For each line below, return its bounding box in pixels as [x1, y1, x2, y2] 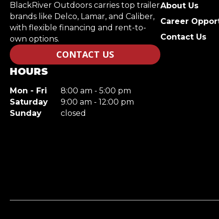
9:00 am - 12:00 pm [61, 97, 134, 107]
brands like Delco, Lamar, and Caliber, [10, 11, 154, 21]
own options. [10, 34, 59, 44]
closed [61, 108, 86, 118]
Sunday [10, 108, 42, 118]
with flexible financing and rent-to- [10, 22, 146, 32]
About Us [160, 1, 199, 11]
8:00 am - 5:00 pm [61, 86, 131, 95]
